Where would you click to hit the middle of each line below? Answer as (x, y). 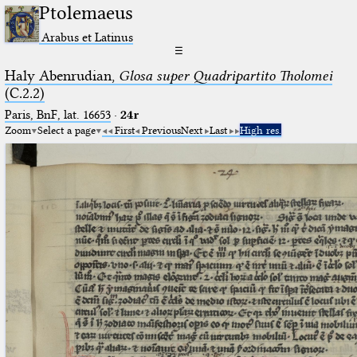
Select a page (66, 129)
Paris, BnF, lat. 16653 (57, 114)
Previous (161, 129)
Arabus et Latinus (88, 37)
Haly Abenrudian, (61, 75)
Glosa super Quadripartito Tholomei (225, 75)
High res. (260, 129)
